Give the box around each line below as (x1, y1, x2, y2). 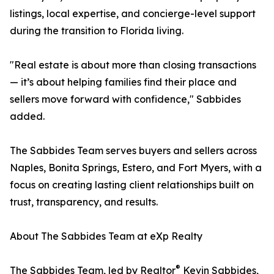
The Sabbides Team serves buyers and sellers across (10, 144, 257, 157)
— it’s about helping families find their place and (10, 76, 237, 89)
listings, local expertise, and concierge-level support (10, 7, 256, 20)
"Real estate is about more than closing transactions (10, 59, 256, 72)
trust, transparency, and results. (10, 196, 158, 209)
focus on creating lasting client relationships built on (10, 179, 254, 191)
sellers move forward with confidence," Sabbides (10, 93, 241, 106)
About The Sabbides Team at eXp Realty (10, 230, 202, 243)
